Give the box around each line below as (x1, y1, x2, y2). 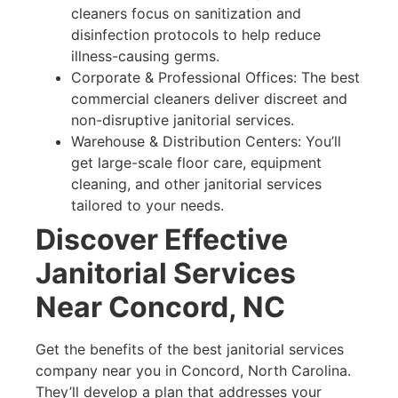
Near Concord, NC (36, 290, 285, 325)
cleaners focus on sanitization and (71, 4, 301, 23)
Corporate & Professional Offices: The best (71, 68, 360, 87)
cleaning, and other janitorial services (71, 175, 322, 194)
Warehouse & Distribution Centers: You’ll (71, 132, 341, 151)
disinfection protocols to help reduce (71, 26, 321, 44)
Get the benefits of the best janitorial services (36, 340, 344, 359)
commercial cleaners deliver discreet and (71, 90, 347, 108)
